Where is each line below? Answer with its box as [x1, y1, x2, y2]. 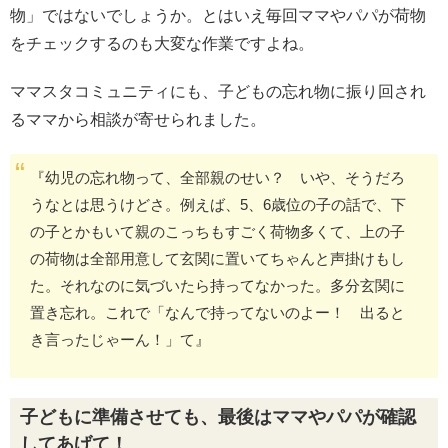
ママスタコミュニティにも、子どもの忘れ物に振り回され [10, 83, 426, 100]
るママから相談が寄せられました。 [10, 111, 266, 128]
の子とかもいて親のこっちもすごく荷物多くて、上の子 [30, 223, 405, 240]
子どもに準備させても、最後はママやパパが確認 [20, 407, 416, 427]
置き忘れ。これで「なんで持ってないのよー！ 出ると [30, 304, 405, 321]
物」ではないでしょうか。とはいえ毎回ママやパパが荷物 [10, 7, 426, 24]
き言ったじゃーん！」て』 [30, 331, 210, 348]
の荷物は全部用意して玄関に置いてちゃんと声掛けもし [30, 250, 405, 267]
